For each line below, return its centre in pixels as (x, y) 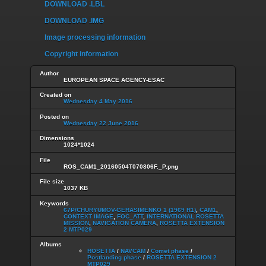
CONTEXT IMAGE (88, 216)
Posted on (54, 116)
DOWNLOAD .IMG (74, 21)
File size (52, 182)
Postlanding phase (114, 257)
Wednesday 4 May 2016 (98, 102)
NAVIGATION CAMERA (124, 223)
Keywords (54, 203)
